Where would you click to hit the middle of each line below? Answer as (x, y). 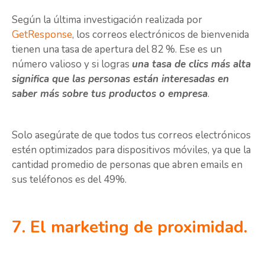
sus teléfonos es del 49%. (69, 179)
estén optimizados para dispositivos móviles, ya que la (131, 150)
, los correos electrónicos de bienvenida (161, 35)
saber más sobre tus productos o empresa (110, 94)
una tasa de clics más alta (191, 64)
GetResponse (42, 35)
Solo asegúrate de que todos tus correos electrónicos (131, 135)
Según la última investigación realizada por (107, 20)
